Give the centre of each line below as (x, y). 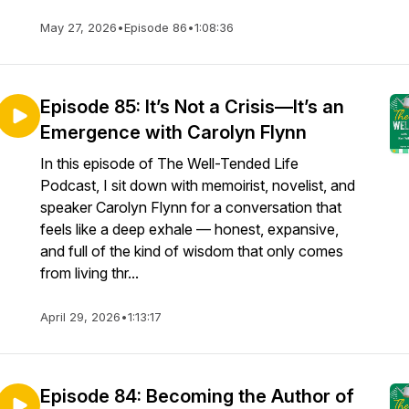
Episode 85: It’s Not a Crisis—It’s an (192, 107)
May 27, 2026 (79, 27)
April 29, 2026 (80, 317)
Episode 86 (156, 27)
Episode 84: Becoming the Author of (197, 396)
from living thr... (89, 273)
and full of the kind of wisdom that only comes (192, 251)
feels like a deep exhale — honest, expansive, (189, 229)
